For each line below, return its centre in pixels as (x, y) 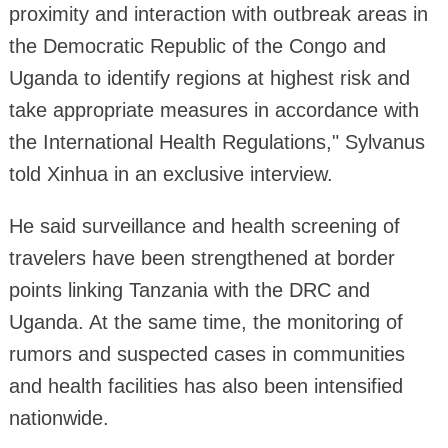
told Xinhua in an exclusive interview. (170, 173)
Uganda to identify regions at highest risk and (209, 77)
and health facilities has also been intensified (205, 385)
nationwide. (58, 417)
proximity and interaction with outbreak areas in (218, 13)
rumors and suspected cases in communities (206, 353)
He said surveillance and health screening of (204, 225)
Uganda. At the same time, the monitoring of (205, 321)
